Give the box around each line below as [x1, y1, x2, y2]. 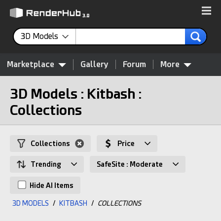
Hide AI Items [28, 182, 74, 189]
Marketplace [7, 60, 54, 69]
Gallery [80, 60, 109, 69]
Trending [31, 160, 61, 168]
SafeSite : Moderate [97, 160, 163, 168]
